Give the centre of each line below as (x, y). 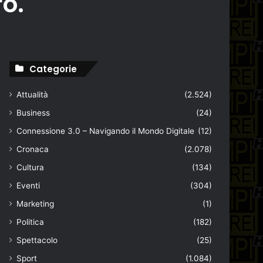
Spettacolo (37, 240)
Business (33, 113)
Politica (31, 222)
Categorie (53, 69)
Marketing (36, 204)
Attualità (33, 95)
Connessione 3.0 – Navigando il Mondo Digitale (106, 131)
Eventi (28, 186)
